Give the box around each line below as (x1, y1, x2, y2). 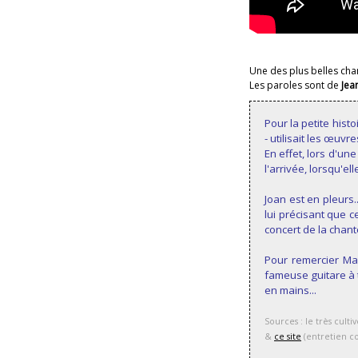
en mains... (265, 282, 316, 297)
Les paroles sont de (249, 78, 341, 92)
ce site (274, 330, 301, 342)
